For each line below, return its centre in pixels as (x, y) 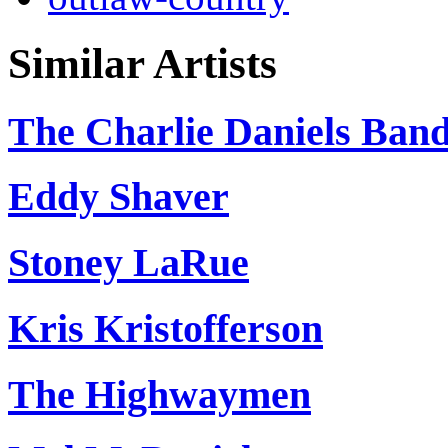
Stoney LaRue (128, 263)
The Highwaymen (159, 394)
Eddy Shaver (118, 197)
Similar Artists (142, 63)
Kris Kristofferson (165, 328)
